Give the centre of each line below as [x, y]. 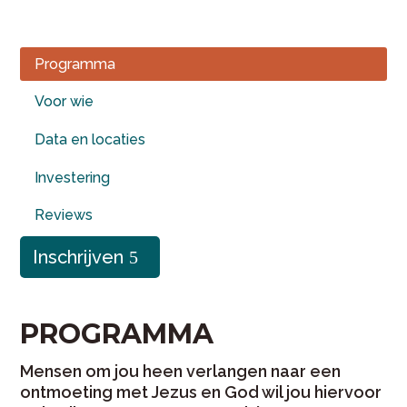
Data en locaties [90, 140]
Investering [73, 177]
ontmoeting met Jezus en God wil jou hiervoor [201, 392]
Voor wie [65, 102]
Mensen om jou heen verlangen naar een [181, 372]
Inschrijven [79, 258]
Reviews [64, 215]
